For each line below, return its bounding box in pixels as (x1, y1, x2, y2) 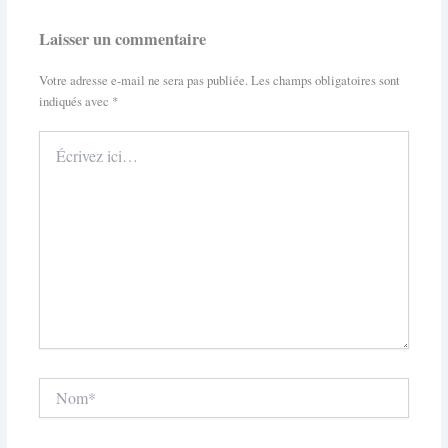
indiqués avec (38, 92, 112, 110)
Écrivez (37, 129, 81, 149)
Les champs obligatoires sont (250, 71, 400, 89)
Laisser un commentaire (38, 27, 206, 52)
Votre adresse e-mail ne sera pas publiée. (38, 71, 248, 89)
